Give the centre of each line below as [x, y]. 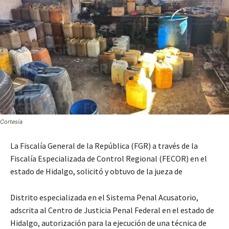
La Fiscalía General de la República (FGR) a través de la [104, 146]
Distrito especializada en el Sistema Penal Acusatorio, [104, 198]
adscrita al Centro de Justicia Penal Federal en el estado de [112, 210]
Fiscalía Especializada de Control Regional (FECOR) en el [109, 159]
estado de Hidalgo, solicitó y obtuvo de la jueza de [97, 171]
